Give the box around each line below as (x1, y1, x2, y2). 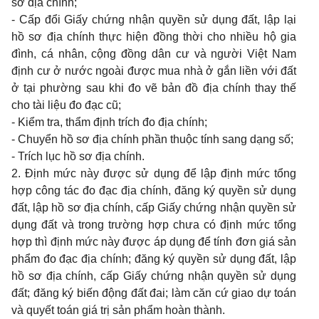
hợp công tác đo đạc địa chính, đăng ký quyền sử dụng (11, 184, 296, 197)
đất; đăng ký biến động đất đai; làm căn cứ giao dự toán (11, 287, 296, 299)
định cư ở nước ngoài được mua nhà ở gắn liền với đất (11, 65, 296, 77)
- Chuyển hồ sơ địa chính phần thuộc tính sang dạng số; (11, 133, 293, 145)
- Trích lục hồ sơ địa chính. (11, 150, 145, 162)
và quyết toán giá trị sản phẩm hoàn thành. (11, 304, 225, 316)
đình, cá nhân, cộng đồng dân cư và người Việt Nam (11, 48, 296, 60)
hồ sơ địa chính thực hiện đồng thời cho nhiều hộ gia (11, 31, 296, 43)
